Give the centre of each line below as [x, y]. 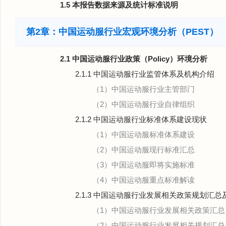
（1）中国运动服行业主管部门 [144, 89]
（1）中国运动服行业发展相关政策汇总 [159, 210]
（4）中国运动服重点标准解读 [144, 180]
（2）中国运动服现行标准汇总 [144, 150]
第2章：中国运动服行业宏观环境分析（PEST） [122, 32]
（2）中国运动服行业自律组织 [144, 104]
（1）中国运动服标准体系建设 [144, 134]
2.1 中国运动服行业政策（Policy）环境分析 [134, 59]
